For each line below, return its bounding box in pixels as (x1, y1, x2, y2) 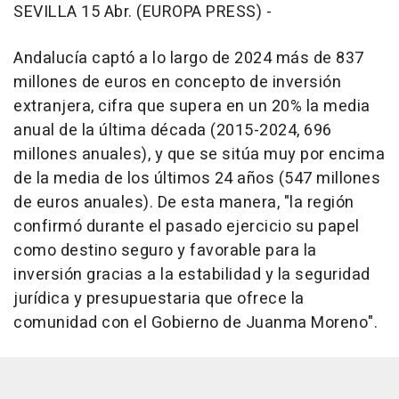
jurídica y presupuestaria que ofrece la (13, 287, 305, 312)
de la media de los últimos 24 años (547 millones (13, 167, 380, 191)
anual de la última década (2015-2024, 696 (13, 118, 332, 143)
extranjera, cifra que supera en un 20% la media (13, 94, 370, 119)
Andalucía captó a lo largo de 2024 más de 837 (13, 46, 364, 71)
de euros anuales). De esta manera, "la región (13, 191, 354, 216)
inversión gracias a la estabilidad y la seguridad (13, 263, 370, 288)
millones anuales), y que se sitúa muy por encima (13, 142, 385, 167)
